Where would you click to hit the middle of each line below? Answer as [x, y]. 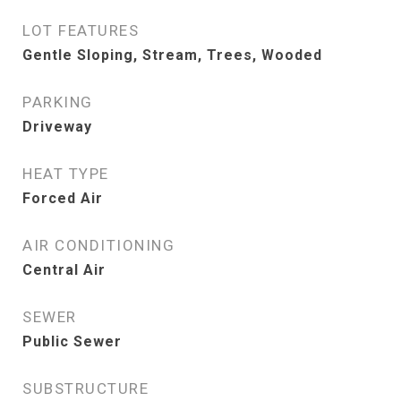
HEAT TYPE [66, 174]
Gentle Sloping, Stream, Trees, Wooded [172, 55]
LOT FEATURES [81, 30]
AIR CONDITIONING [98, 245]
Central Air [64, 270]
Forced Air [63, 198]
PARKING [58, 102]
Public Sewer [72, 341]
